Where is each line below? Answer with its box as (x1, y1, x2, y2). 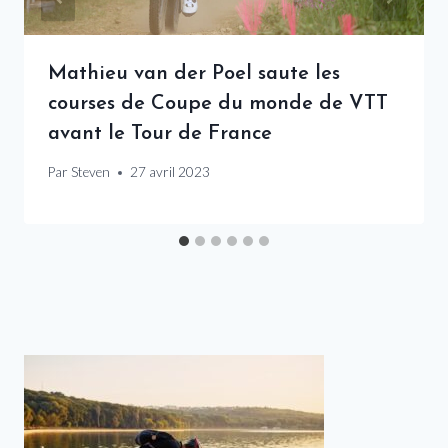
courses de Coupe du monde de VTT (48, 93, 388, 114)
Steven (71, 164, 111, 181)
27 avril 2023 (130, 164, 211, 181)
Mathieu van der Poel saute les (48, 63, 340, 84)
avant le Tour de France (48, 123, 272, 144)
